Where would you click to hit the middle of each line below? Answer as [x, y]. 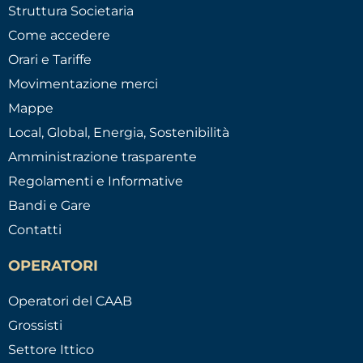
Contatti [35, 230]
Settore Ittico [51, 350]
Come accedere [59, 36]
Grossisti [35, 326]
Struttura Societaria [71, 11]
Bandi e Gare [49, 206]
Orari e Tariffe [50, 60]
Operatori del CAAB [70, 301]
